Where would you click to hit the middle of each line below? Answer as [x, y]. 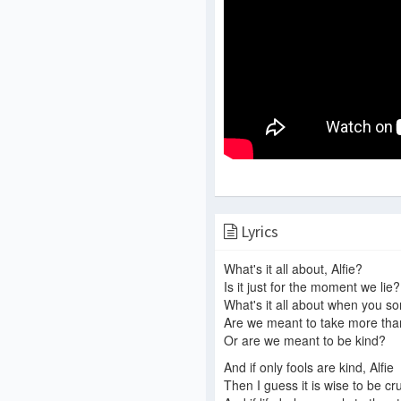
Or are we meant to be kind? [305, 341]
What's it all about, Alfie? [293, 269]
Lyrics [258, 232]
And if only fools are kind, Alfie [309, 367]
